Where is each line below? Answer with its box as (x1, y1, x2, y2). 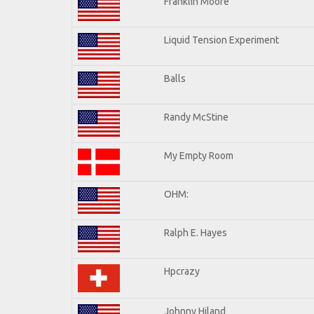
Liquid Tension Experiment (164, 34, 279, 46)
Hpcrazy (164, 265, 200, 277)
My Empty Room (164, 149, 233, 161)
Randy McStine (164, 111, 228, 123)
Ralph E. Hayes (164, 226, 227, 238)
